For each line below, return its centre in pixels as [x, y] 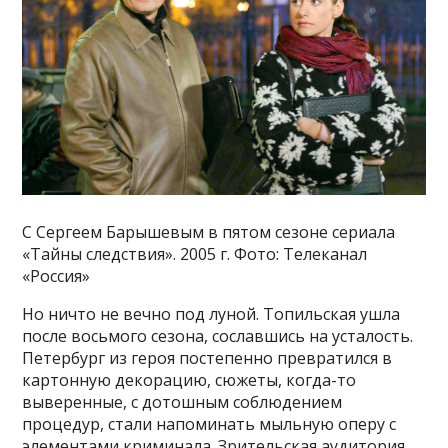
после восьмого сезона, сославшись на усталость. [218, 336]
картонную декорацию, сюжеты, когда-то [189, 380]
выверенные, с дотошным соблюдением [182, 402]
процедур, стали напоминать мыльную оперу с [209, 424]
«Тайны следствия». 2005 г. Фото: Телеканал [195, 254]
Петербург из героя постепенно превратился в [207, 358]
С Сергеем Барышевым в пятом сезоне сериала [209, 232]
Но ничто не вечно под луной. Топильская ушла [211, 314]
